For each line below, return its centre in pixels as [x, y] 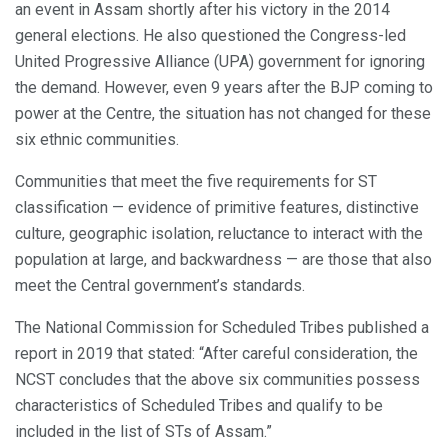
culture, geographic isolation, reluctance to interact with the [219, 233]
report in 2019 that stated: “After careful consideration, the [216, 353]
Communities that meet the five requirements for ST [196, 181]
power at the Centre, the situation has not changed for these [223, 113]
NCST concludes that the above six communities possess [217, 379]
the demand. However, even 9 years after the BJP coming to [224, 87]
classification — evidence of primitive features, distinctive [217, 207]
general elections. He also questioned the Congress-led [210, 35]
